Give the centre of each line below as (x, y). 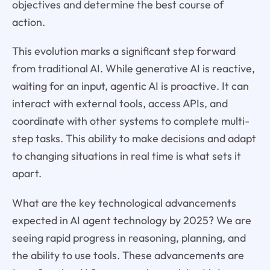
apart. (27, 174)
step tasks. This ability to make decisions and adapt (134, 139)
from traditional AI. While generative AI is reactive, (133, 69)
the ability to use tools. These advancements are (128, 256)
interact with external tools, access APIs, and (120, 104)
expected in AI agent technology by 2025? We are (131, 221)
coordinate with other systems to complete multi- (130, 121)
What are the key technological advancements (124, 203)
